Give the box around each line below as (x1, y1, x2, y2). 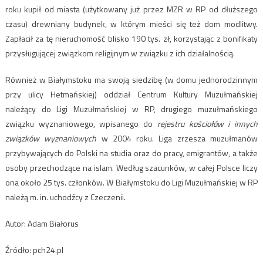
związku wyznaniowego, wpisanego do (5, 117, 157, 130)
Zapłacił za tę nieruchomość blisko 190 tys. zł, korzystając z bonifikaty (5, 32, 258, 45)
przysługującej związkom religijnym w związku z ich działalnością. (5, 47, 235, 60)
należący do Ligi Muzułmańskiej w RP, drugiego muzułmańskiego (5, 103, 258, 116)
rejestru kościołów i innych (157, 117, 258, 130)
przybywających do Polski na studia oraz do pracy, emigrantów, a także (5, 147, 258, 160)
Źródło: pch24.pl (5, 244, 63, 257)
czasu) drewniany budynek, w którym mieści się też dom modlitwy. (5, 18, 258, 31)
